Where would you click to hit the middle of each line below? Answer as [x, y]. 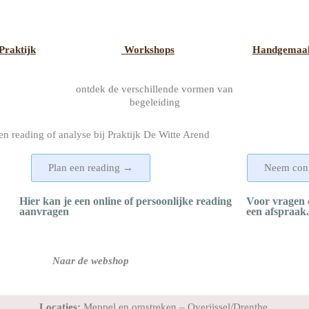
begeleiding [154, 102]
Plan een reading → [91, 168]
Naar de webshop [91, 261]
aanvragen [44, 212]
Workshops [148, 50]
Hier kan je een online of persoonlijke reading [125, 201]
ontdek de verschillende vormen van [154, 89]
